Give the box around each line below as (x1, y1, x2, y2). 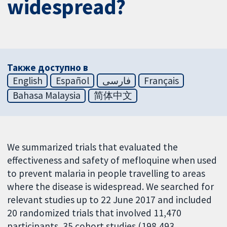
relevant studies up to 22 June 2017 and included (7, 194, 212, 206)
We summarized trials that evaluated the (7, 141, 178, 154)
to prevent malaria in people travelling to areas (7, 167, 206, 180)
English (12, 74, 43, 87)
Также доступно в (7, 61, 88, 73)
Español (55, 74, 89, 87)
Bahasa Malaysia (12, 89, 81, 102)
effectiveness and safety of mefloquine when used (7, 154, 217, 167)
